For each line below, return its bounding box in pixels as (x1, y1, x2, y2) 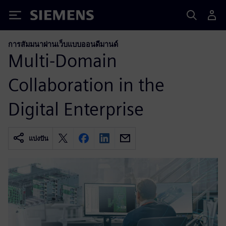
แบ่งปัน (29, 134, 48, 142)
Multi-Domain (8, 49, 117, 72)
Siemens (30, 12, 64, 22)
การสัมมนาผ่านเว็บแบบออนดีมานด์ (8, 40, 118, 48)
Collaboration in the (8, 73, 164, 96)
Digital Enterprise (8, 97, 144, 120)
